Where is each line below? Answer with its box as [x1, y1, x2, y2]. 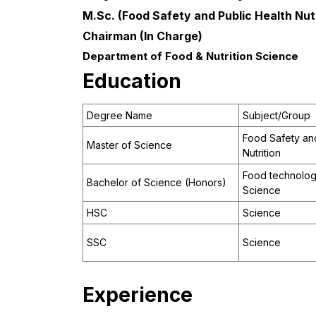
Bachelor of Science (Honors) [87, 176, 226, 189]
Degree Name [87, 109, 152, 122]
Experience [83, 283, 193, 308]
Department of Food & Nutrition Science [83, 49, 298, 63]
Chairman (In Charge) [83, 29, 202, 44]
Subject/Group [243, 109, 310, 122]
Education [83, 69, 181, 94]
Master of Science [87, 139, 172, 152]
